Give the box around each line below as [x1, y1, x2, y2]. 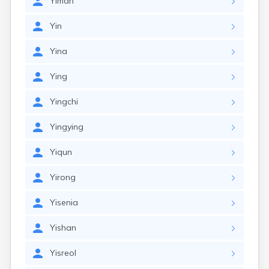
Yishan [50, 222, 76, 233]
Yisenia [50, 197, 78, 208]
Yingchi [50, 96, 78, 107]
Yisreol [50, 247, 76, 258]
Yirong [50, 172, 76, 183]
